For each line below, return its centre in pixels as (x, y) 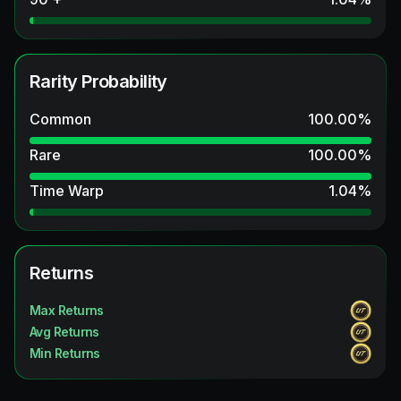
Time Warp (67, 191)
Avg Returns (64, 332)
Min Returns (65, 354)
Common (60, 119)
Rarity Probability (98, 82)
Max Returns (67, 311)
